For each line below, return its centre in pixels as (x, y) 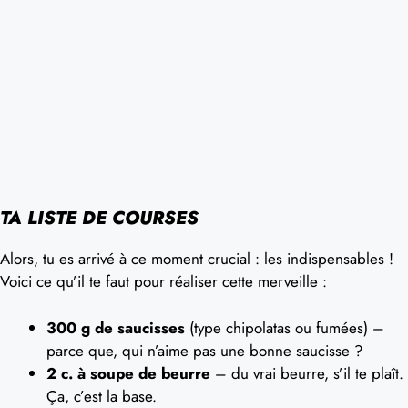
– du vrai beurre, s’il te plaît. (307, 373)
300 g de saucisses (116, 327)
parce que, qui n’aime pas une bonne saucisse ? (204, 350)
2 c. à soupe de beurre (128, 373)
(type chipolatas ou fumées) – (285, 327)
